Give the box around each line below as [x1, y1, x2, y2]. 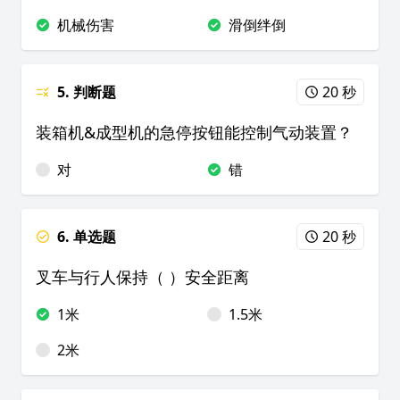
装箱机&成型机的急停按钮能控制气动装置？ [36, 121, 353, 143]
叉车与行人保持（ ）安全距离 [36, 266, 249, 287]
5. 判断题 [57, 82, 116, 102]
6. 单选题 [57, 227, 116, 246]
